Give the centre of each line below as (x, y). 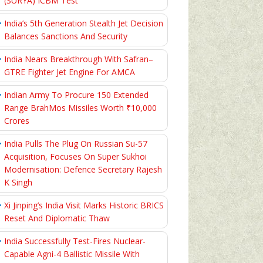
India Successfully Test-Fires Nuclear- (75, 241)
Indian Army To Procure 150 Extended (76, 95)
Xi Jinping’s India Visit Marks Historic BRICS (84, 205)
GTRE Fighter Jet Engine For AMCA (70, 72)
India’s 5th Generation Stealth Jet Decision (84, 23)
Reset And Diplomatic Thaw (57, 218)
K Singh (18, 182)
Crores (17, 121)
